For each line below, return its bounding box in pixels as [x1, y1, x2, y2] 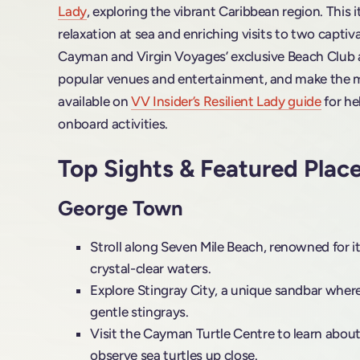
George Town [58, 196, 183, 221]
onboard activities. [58, 116, 168, 133]
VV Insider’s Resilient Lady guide [130, 93, 321, 110]
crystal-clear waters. [90, 260, 211, 277]
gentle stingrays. [90, 304, 189, 321]
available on [58, 93, 131, 110]
